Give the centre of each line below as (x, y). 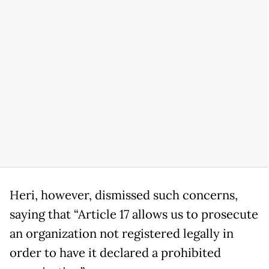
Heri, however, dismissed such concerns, (124, 195)
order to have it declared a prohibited (115, 252)
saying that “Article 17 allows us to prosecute (134, 214)
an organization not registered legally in (122, 233)
